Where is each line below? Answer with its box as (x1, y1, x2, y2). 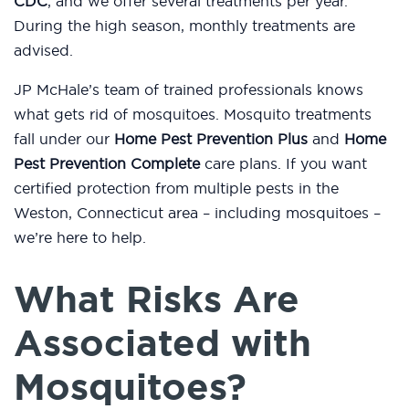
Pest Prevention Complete (14, 154, 200, 173)
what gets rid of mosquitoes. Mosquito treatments (14, 105, 372, 124)
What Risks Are (14, 275, 299, 325)
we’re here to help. (14, 228, 146, 247)
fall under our (14, 130, 114, 149)
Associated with (14, 319, 311, 369)
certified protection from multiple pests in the (14, 179, 339, 198)
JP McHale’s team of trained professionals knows (14, 80, 363, 100)
